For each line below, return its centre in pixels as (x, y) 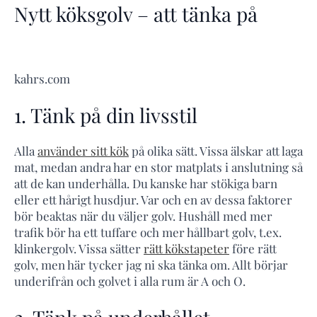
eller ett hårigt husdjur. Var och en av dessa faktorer (153, 200)
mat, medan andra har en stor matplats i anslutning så (158, 167)
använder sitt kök (83, 151)
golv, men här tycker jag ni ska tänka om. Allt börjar (151, 265)
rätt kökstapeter (186, 249)
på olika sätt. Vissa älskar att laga (216, 151)
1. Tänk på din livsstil (106, 115)
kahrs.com (42, 78)
